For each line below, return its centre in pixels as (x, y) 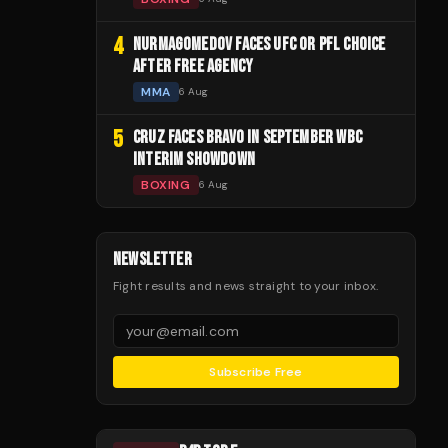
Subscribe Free (256, 371)
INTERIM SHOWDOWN (194, 159)
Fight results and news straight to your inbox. (246, 285)
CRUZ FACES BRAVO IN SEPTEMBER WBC (247, 137)
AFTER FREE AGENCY (193, 66)
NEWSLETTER (152, 259)
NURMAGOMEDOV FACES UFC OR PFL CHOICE (259, 44)
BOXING (166, 184)
